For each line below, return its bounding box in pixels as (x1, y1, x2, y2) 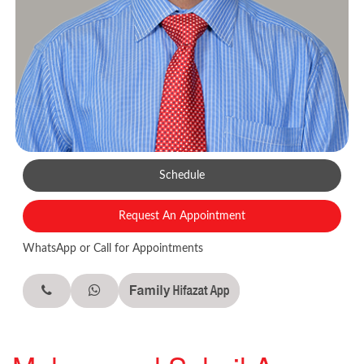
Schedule (159, 170, 205, 181)
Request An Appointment (119, 210, 245, 222)
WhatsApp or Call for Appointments (23, 243, 203, 254)
